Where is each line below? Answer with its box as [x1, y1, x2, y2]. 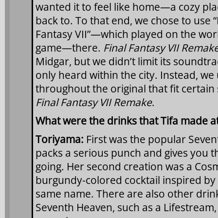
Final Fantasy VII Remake [36, 95, 152, 109]
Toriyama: [36, 132, 84, 146]
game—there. [36, 40, 103, 54]
